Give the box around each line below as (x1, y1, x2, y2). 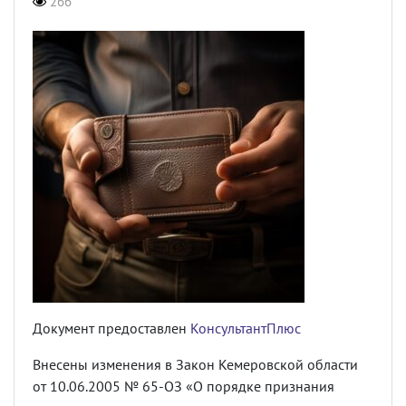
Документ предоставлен (33, 319, 190, 337)
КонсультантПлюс (190, 319, 301, 337)
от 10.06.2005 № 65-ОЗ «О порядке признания (33, 377, 334, 395)
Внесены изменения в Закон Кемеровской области (33, 355, 358, 373)
